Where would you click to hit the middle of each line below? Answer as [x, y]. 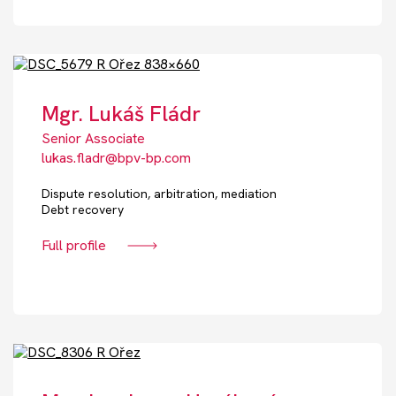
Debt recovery [83, 209]
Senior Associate [93, 138]
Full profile [74, 245]
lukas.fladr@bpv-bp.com [116, 157]
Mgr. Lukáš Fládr [121, 113]
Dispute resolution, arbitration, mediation [159, 193]
